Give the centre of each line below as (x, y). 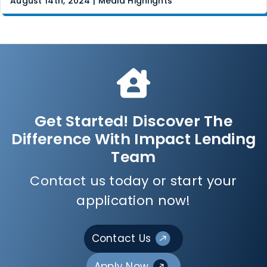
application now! (133, 200)
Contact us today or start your (133, 181)
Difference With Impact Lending (133, 139)
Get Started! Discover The (133, 121)
